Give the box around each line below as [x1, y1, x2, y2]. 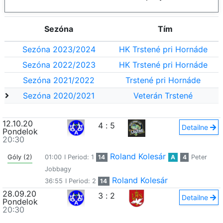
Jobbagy [44, 165, 71, 173]
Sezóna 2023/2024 [22, 44, 96, 54]
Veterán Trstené [133, 91, 193, 101]
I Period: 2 [65, 177, 98, 185]
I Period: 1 [64, 153, 96, 161]
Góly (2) [7, 153, 32, 161]
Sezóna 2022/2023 [22, 60, 96, 70]
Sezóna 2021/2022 [23, 75, 95, 85]
